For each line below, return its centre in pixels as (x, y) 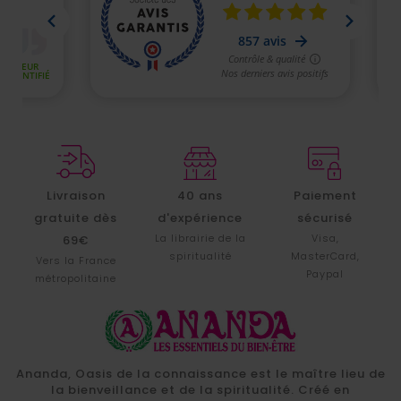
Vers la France (76, 260)
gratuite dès (76, 218)
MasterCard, (325, 256)
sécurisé (325, 218)
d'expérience (200, 218)
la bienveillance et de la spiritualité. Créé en (200, 389)
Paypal (325, 273)
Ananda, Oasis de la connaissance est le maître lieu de (200, 373)
